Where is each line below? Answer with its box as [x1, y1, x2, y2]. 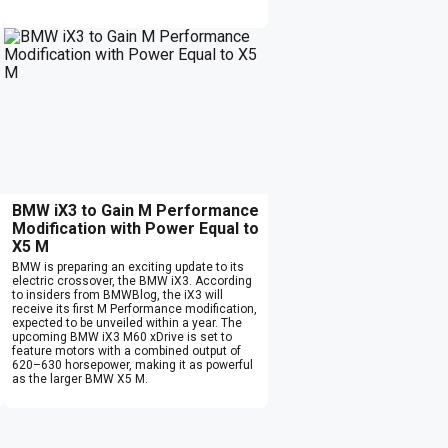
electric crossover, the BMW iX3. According [12, 273, 252, 288]
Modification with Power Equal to [12, 218, 259, 238]
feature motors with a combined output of [12, 343, 241, 358]
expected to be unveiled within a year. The [12, 315, 242, 330]
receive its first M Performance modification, [12, 301, 257, 316]
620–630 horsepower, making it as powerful [12, 357, 253, 372]
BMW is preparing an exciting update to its [12, 259, 244, 274]
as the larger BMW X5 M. [12, 371, 148, 386]
